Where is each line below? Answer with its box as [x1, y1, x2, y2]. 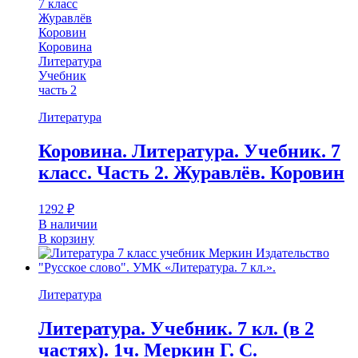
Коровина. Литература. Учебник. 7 [38, 140, 340, 161]
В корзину [38, 231, 94, 245]
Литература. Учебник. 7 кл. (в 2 [38, 317, 314, 339]
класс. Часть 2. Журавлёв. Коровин [38, 161, 344, 183]
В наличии [38, 217, 97, 231]
